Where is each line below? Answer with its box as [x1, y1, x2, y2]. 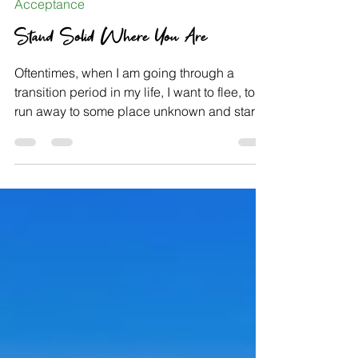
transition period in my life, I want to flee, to [14, 154, 255, 170]
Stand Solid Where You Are [14, 96, 207, 121]
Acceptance [14, 66, 85, 82]
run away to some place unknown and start [14, 173, 258, 189]
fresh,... [14, 193, 55, 209]
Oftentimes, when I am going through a [14, 135, 234, 151]
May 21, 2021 [14, 46, 74, 59]
